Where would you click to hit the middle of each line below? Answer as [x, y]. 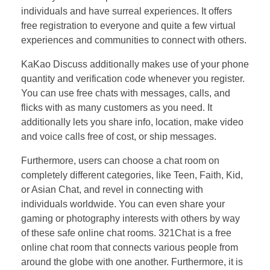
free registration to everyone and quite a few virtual [128, 26]
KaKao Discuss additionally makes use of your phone [135, 64]
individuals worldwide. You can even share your [123, 204]
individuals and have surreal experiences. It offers [127, 11]
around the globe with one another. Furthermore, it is [132, 262]
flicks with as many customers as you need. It [117, 108]
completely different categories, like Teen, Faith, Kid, [132, 175]
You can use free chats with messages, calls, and [126, 93]
